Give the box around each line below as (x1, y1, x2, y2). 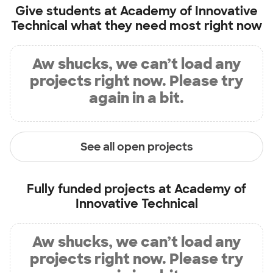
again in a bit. (89, 88, 184, 107)
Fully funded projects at (27, 181, 174, 197)
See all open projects (80, 139, 193, 154)
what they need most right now (68, 18, 262, 34)
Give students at (15, 3, 120, 19)
